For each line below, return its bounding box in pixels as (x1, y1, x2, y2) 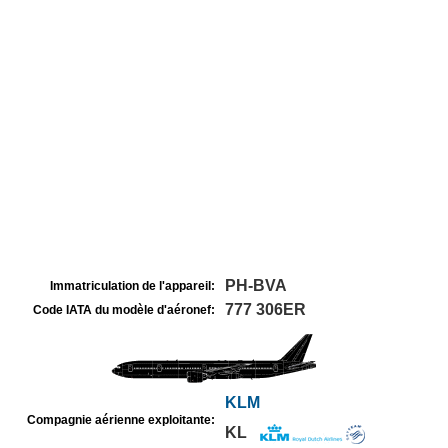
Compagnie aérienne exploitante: (27, 413, 215, 427)
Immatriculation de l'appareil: (50, 279, 215, 293)
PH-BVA (225, 277, 287, 294)
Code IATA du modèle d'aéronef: (33, 303, 215, 317)
